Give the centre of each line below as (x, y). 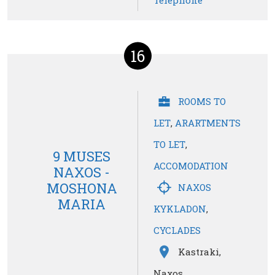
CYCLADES (177, 230)
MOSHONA (82, 188)
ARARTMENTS (208, 123)
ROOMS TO (202, 102)
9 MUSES (82, 156)
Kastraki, (199, 252)
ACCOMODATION (191, 166)
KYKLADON (180, 209)
